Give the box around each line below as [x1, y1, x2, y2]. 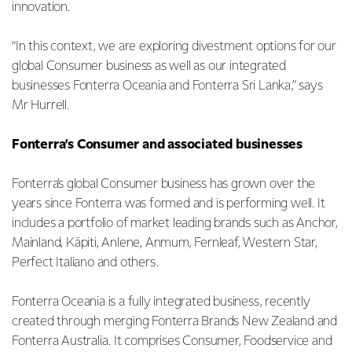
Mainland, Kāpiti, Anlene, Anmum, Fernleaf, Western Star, [12, 236, 317, 250]
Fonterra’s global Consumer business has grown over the [12, 177, 316, 191]
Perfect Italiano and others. [12, 255, 162, 269]
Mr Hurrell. [12, 98, 69, 112]
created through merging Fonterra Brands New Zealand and [12, 314, 337, 328]
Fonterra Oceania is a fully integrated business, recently [12, 295, 310, 309]
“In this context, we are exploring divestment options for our [12, 39, 336, 53]
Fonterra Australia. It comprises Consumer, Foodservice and [12, 334, 332, 348]
